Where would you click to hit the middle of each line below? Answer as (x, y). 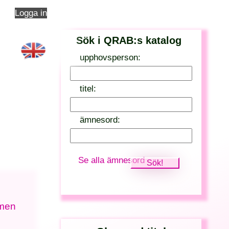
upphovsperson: (110, 58)
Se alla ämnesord (112, 160)
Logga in (31, 13)
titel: (88, 89)
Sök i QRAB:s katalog (129, 40)
